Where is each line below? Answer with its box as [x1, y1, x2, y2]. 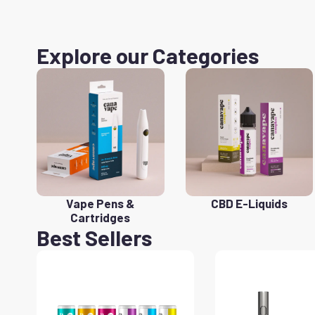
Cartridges [70, 210, 131, 224]
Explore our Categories [37, 42, 259, 69]
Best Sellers [37, 224, 152, 250]
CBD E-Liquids [210, 195, 288, 210]
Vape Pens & [66, 195, 135, 210]
